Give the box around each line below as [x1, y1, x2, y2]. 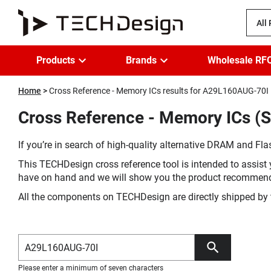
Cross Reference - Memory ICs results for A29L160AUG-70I [49, 86, 269, 96]
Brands [126, 54, 157, 66]
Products [36, 54, 75, 66]
